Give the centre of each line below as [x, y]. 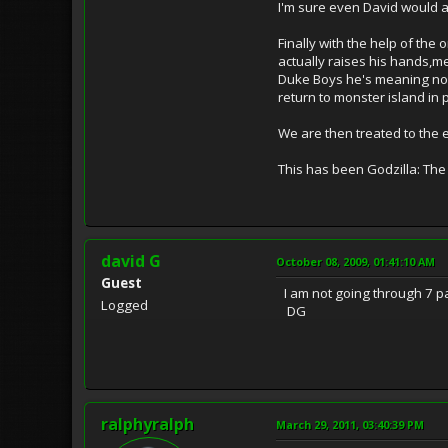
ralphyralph [147, 423]
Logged [124, 304]
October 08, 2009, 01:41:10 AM [355, 261]
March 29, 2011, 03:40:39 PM [350, 424]
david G [131, 260]
